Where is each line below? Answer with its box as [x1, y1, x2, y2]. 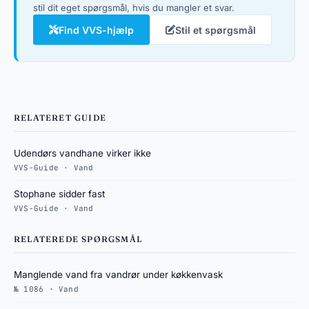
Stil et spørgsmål [175, 23, 256, 36]
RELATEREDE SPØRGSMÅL [14, 234, 142, 244]
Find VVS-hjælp [59, 23, 134, 36]
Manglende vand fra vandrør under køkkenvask [14, 269, 223, 280]
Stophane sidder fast [14, 188, 105, 199]
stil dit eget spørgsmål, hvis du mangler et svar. [33, 2, 235, 13]
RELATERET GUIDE [14, 112, 106, 123]
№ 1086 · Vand [14, 284, 79, 294]
